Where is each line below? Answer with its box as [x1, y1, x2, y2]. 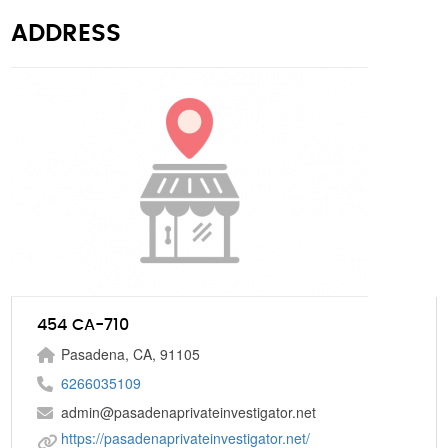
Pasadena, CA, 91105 [61, 344, 201, 365]
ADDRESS [11, 22, 122, 47]
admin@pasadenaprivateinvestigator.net [61, 402, 317, 423]
